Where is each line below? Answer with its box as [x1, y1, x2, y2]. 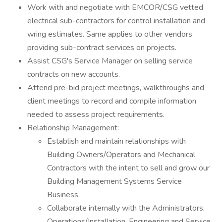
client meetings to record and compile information [27, 96, 196, 107]
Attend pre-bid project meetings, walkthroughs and [27, 82, 204, 93]
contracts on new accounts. [27, 69, 120, 80]
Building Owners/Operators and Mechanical [47, 149, 195, 160]
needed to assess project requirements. [27, 109, 165, 120]
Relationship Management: [27, 122, 119, 133]
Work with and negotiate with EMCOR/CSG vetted [27, 2, 203, 13]
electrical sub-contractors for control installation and [27, 15, 205, 26]
